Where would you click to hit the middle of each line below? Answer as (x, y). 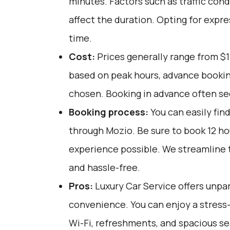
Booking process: (108, 112)
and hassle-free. (104, 167)
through (87, 130)
